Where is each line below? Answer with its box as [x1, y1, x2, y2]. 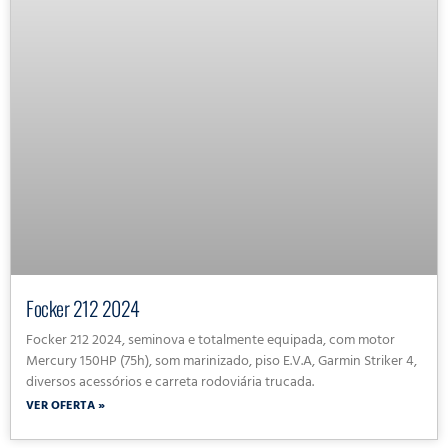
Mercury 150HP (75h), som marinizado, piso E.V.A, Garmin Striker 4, [26, 348, 417, 376]
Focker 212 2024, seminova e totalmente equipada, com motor [26, 327, 395, 355]
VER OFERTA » [26, 395, 105, 418]
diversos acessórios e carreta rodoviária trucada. [26, 369, 314, 397]
